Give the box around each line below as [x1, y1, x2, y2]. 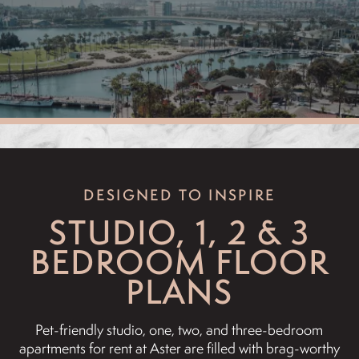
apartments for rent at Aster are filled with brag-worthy [18, 338, 340, 357]
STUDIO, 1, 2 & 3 [48, 212, 310, 253]
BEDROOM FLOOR [30, 241, 329, 283]
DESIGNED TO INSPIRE [83, 185, 276, 204]
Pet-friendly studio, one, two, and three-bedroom [35, 320, 324, 339]
